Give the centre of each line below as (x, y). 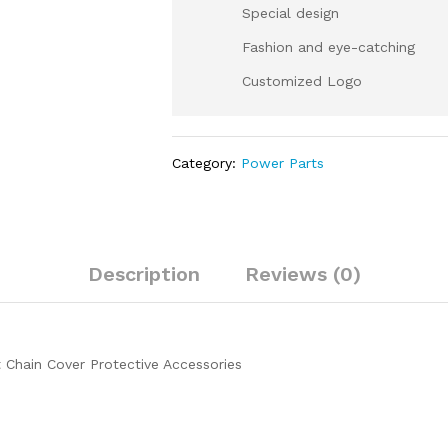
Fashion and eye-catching (329, 47)
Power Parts (283, 163)
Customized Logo (302, 81)
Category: (207, 163)
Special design (291, 13)
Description (143, 274)
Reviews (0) (302, 274)
